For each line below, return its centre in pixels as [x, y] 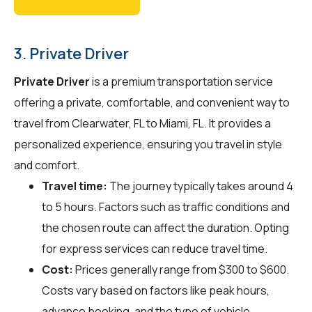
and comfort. [47, 165]
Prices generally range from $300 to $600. [181, 269]
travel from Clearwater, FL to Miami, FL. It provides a [142, 123]
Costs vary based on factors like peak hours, [156, 290]
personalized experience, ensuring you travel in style [148, 144]
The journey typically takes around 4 [200, 186]
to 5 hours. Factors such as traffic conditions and [166, 206]
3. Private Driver [71, 53]
